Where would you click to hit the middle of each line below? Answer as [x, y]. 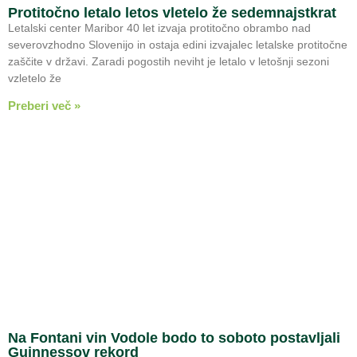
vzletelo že [35, 78]
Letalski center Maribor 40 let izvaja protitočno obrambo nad [159, 27]
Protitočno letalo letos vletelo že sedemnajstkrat [172, 12]
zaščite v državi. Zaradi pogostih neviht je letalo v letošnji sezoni [169, 61]
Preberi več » [44, 105]
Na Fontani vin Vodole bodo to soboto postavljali [174, 337]
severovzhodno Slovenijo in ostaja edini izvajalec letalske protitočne [178, 44]
